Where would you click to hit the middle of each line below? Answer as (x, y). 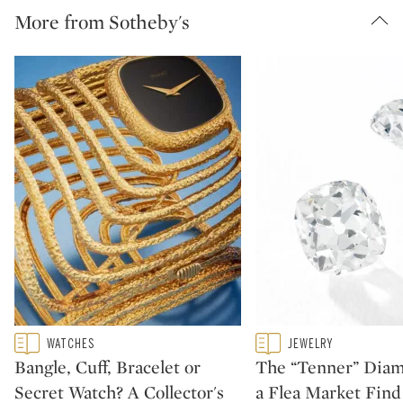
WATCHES (71, 344)
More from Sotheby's (102, 22)
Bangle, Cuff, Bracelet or (107, 367)
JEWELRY (310, 344)
